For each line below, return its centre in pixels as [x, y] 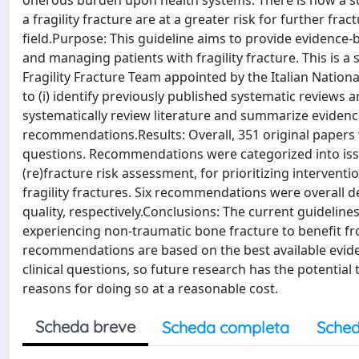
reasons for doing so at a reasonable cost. [150, 288]
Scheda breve [85, 327]
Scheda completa [226, 327]
